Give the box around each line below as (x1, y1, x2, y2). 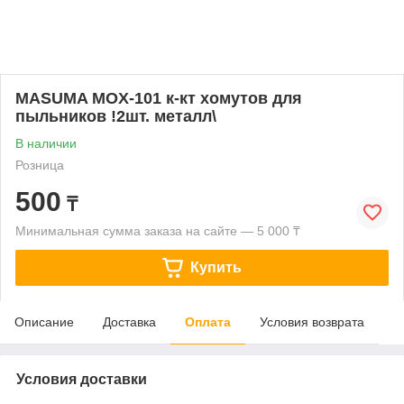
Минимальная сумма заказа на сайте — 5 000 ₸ (15, 224, 300, 238)
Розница (15, 158, 64, 172)
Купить (189, 259, 242, 275)
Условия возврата (260, 315, 364, 329)
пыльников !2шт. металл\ (15, 107, 216, 125)
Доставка (103, 315, 156, 329)
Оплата (185, 315, 231, 329)
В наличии (15, 136, 77, 151)
